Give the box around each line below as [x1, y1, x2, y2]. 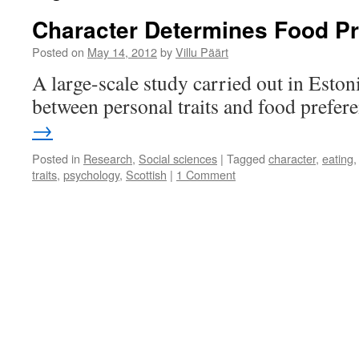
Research [83, 150, 132, 167]
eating [322, 150, 353, 167]
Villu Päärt [175, 43, 228, 60]
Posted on [32, 43, 84, 60]
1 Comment [176, 166, 236, 183]
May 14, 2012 [87, 43, 157, 60]
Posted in [32, 150, 80, 167]
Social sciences [139, 150, 217, 167]
